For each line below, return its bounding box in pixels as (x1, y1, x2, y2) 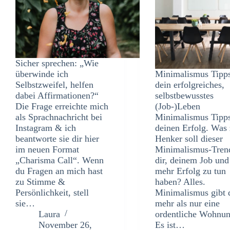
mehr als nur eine (155, 198, 220, 209)
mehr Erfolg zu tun (155, 166, 226, 177)
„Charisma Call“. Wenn (15, 155, 104, 166)
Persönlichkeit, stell (15, 187, 89, 198)
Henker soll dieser (155, 133, 223, 144)
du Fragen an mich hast (15, 166, 103, 177)
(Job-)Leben (155, 101, 201, 112)
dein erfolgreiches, (155, 80, 225, 90)
